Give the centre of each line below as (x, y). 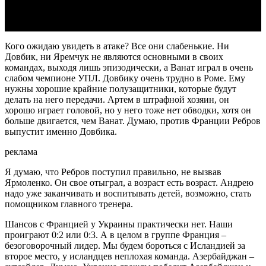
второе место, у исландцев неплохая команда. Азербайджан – (129, 256)
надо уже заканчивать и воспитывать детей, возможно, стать (128, 194)
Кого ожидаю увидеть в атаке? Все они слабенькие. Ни (117, 46)
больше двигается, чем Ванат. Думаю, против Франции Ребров (133, 121)
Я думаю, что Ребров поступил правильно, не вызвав (113, 172)
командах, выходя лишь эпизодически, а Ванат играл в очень (129, 68)
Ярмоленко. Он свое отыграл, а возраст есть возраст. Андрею (129, 183)
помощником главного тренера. (69, 204)
